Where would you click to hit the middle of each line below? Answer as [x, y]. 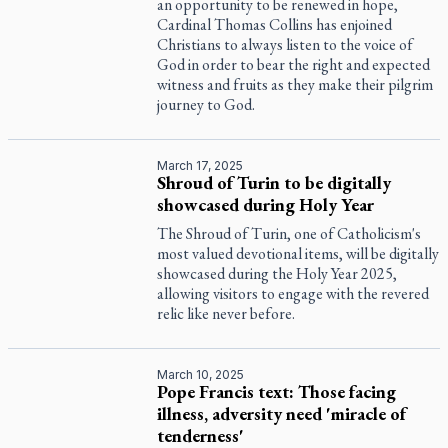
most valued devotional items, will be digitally [298, 253]
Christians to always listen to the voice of [285, 44]
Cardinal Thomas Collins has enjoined [275, 24]
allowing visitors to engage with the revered [293, 293]
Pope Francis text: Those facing [277, 391]
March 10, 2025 [201, 374]
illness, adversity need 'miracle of [282, 413]
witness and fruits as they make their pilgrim [295, 84]
